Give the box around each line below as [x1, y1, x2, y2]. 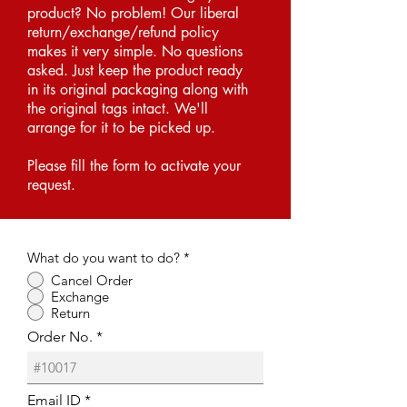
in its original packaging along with [27, 80, 248, 99]
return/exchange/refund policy [27, 23, 219, 42]
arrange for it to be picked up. [27, 118, 215, 137]
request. [27, 175, 75, 194]
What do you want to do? [27, 249, 180, 266]
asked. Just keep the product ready [27, 61, 243, 80]
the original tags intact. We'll [27, 99, 208, 118]
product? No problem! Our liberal [27, 4, 239, 23]
